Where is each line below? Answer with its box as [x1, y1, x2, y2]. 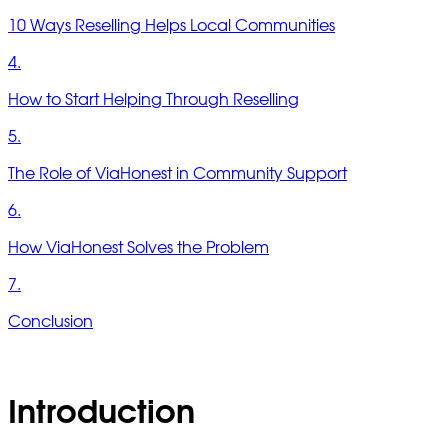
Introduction [8, 396, 195, 429]
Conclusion [8, 313, 93, 330]
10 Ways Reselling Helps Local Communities [8, 17, 335, 34]
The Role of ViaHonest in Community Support [8, 165, 347, 182]
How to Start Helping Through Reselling [8, 91, 299, 108]
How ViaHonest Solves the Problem [8, 239, 269, 256]
